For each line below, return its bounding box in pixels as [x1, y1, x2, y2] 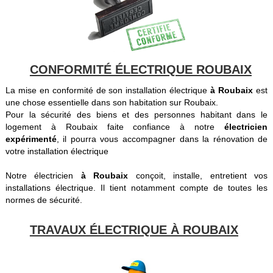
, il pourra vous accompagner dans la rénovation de [56, 133, 268, 144]
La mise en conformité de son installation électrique [5, 85, 211, 95]
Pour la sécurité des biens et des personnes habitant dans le [5, 109, 268, 119]
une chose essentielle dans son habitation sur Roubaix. [5, 97, 218, 107]
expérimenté [5, 133, 57, 144]
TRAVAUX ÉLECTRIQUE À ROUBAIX [29, 222, 238, 236]
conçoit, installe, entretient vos [135, 170, 268, 180]
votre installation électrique [5, 146, 108, 156]
